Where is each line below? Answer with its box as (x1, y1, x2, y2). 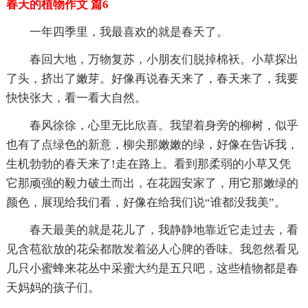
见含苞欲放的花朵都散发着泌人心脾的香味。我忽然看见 (5, 242, 298, 256)
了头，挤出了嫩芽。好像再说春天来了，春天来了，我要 (5, 71, 298, 85)
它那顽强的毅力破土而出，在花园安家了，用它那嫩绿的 (5, 176, 298, 190)
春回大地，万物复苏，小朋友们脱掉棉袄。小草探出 (29, 52, 298, 66)
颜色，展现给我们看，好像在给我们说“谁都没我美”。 (5, 195, 286, 209)
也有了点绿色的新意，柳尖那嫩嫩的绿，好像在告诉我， (5, 137, 298, 151)
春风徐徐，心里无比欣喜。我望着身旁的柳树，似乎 (29, 118, 298, 132)
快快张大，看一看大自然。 (5, 91, 146, 104)
